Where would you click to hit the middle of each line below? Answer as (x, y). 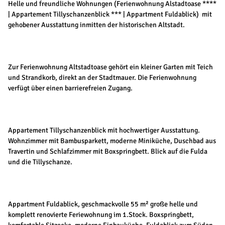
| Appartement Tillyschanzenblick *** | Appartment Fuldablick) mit (110, 15)
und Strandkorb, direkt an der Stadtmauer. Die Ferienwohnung (102, 78)
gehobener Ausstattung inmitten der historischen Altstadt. (97, 25)
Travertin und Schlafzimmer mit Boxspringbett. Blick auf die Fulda (108, 152)
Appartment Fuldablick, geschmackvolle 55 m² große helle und (103, 204)
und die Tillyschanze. (40, 162)
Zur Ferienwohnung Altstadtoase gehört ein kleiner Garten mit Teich (110, 67)
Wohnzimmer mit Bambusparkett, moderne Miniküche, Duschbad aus (112, 141)
